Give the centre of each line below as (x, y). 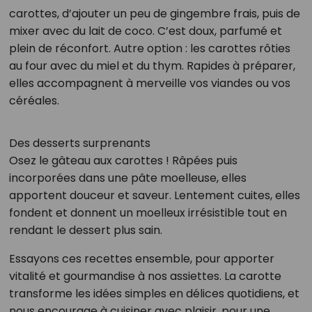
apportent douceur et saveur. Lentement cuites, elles (154, 195)
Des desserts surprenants (79, 143)
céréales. (34, 100)
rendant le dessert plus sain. (85, 230)
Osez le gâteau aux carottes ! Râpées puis (123, 160)
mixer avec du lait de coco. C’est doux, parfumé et (145, 31)
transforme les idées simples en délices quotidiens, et (154, 293)
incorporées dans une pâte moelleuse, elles (127, 178)
